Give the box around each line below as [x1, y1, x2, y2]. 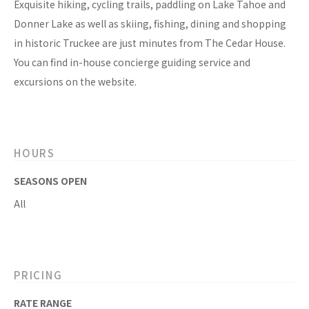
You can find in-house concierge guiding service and [14, 55, 250, 70]
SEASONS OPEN [14, 174, 87, 188]
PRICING [14, 268, 63, 283]
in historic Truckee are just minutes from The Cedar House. [14, 36, 286, 50]
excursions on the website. [14, 74, 137, 89]
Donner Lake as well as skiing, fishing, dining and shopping [14, 17, 286, 31]
